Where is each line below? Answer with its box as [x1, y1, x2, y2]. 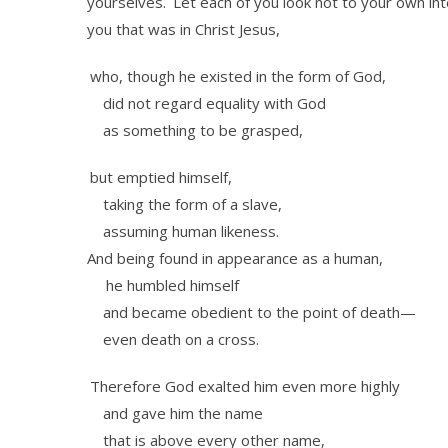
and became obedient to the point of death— [87, 302, 416, 322]
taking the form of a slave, [87, 194, 282, 214]
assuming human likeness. [87, 221, 279, 241]
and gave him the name [87, 403, 263, 423]
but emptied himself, [90, 167, 232, 187]
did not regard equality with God [87, 93, 326, 113]
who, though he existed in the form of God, [90, 66, 386, 86]
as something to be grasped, [87, 120, 303, 140]
